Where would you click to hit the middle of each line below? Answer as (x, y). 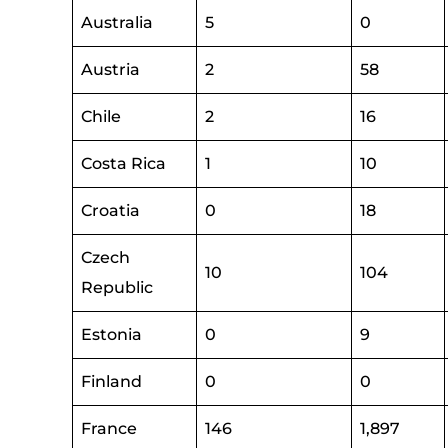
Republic (117, 287)
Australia (117, 22)
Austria (110, 69)
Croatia (110, 210)
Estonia (111, 334)
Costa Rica (123, 163)
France (109, 428)
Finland (111, 381)
